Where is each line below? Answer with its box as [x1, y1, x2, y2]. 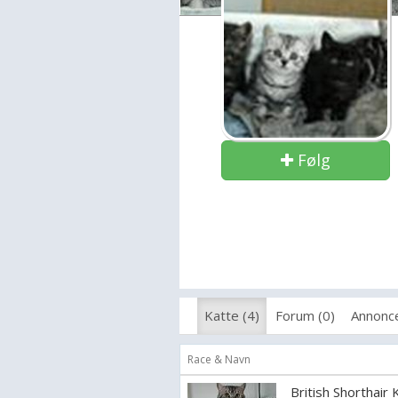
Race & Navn [187, 352, 251, 367]
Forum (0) [275, 306, 335, 324]
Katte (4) [204, 306, 259, 324]
